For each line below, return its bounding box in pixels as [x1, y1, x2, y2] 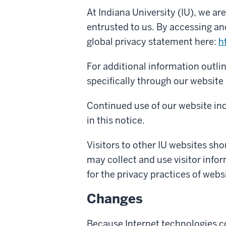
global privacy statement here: [87, 35, 218, 47]
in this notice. [87, 114, 145, 126]
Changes [87, 190, 143, 207]
